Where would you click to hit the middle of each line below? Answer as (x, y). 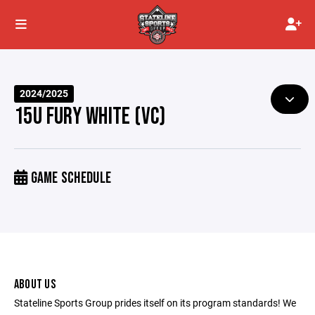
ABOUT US (35, 284)
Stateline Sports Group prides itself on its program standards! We (155, 303)
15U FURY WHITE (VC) (90, 117)
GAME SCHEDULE (70, 178)
